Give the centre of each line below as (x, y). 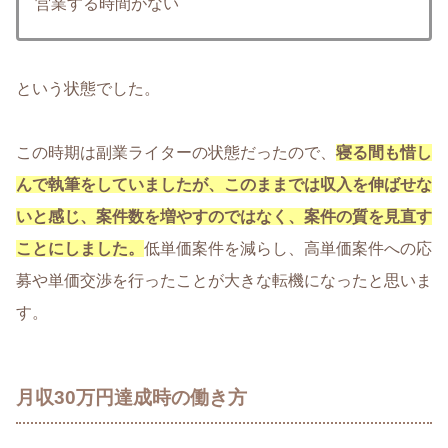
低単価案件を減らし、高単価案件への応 (288, 248)
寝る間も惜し (384, 152)
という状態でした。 (88, 88)
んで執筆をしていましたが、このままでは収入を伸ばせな (224, 184)
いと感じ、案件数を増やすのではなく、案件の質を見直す (224, 216)
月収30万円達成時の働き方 (131, 398)
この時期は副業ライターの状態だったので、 (176, 152)
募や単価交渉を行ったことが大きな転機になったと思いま (224, 280)
